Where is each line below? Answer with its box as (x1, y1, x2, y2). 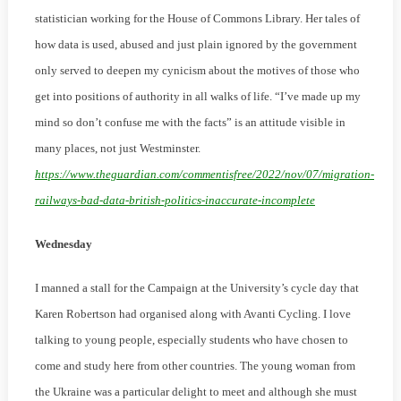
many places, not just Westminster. (34, 141, 200, 156)
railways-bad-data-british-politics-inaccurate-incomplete (34, 193, 315, 208)
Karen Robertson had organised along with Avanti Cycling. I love (34, 307, 351, 321)
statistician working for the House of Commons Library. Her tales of (34, 12, 360, 26)
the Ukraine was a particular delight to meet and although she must (34, 385, 357, 399)
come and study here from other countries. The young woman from (34, 359, 355, 373)
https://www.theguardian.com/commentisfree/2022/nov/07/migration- (34, 167, 374, 182)
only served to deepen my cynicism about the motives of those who (34, 64, 360, 78)
